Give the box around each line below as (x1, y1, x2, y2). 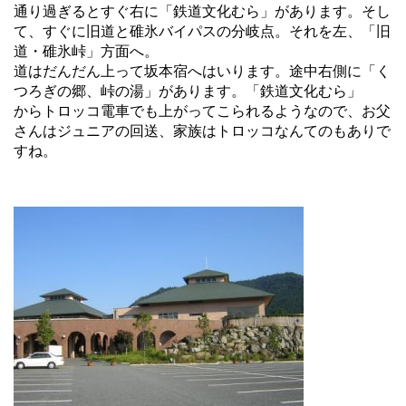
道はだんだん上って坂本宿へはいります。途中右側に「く (14, 62, 391, 80)
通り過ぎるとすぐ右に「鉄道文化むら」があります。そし (14, 2, 391, 20)
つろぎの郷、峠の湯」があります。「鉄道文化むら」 (14, 82, 362, 100)
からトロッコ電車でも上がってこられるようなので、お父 (14, 101, 391, 120)
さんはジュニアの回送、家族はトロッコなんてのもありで (14, 121, 391, 140)
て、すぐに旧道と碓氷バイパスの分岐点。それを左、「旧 (14, 22, 391, 40)
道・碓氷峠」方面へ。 (14, 42, 159, 60)
